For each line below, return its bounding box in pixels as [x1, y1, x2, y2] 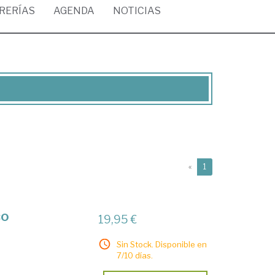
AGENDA [53, 5, 95, 17]
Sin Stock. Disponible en [117, 239, 207, 249]
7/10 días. [117, 250, 153, 260]
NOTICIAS [113, 5, 161, 17]
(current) [206, 161, 237, 171]
